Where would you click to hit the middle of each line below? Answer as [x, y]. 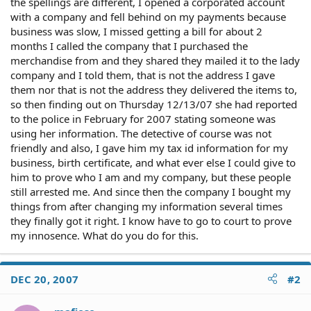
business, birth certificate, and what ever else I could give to [153, 162]
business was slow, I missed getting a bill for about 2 [136, 31]
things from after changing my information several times [146, 206]
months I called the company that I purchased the [129, 45]
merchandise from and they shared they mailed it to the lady [155, 60]
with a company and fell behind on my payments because [148, 16]
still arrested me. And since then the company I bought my [151, 191]
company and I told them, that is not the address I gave [143, 75]
